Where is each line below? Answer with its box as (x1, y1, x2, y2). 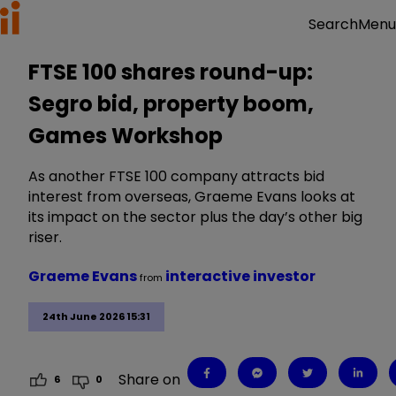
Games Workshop (28, 121, 223, 150)
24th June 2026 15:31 (42, 309, 150, 324)
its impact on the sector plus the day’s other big (28, 207, 362, 227)
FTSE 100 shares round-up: (28, 57, 313, 87)
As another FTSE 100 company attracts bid (28, 166, 324, 187)
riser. (28, 227, 62, 247)
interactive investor (165, 266, 316, 286)
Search (308, 14, 358, 34)
